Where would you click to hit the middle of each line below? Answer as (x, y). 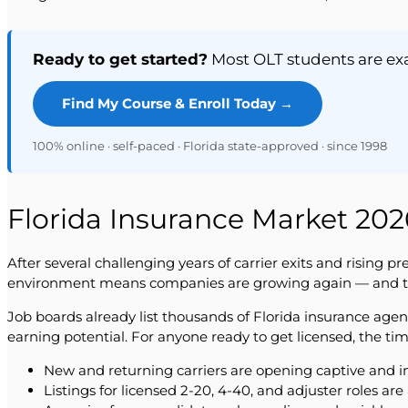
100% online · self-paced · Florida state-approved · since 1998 (210, 146)
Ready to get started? (120, 59)
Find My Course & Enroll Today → (178, 103)
